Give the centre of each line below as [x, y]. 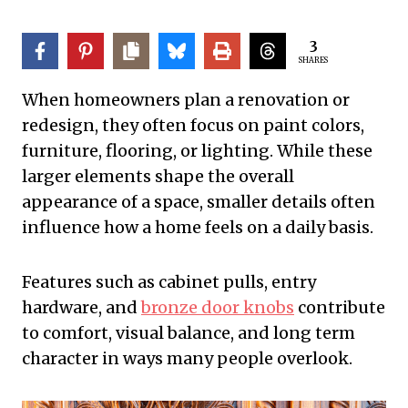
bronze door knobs [218, 308]
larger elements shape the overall [158, 177]
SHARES [313, 60]
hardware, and [82, 308]
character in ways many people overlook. [187, 359]
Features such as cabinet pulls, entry [169, 282]
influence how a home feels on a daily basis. [198, 228]
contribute [340, 308]
